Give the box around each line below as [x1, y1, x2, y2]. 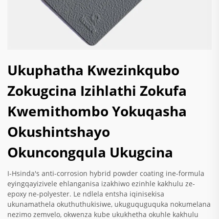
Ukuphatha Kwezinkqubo [7, 60, 179, 79]
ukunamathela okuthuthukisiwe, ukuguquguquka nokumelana [7, 199, 211, 209]
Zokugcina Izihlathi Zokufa [7, 81, 187, 100]
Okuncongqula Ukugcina [7, 142, 173, 161]
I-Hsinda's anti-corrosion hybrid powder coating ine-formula [7, 168, 204, 178]
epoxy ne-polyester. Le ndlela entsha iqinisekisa [7, 189, 164, 198]
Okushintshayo [7, 122, 110, 141]
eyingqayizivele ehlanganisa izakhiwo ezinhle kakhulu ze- [7, 178, 195, 188]
